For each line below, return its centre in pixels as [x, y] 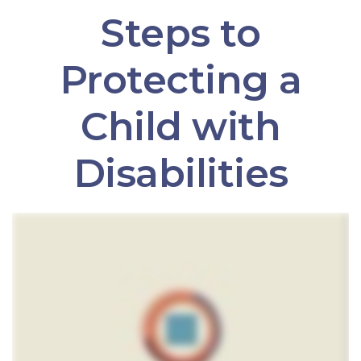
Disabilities [180, 173]
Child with [180, 127]
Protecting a [180, 80]
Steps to [180, 33]
